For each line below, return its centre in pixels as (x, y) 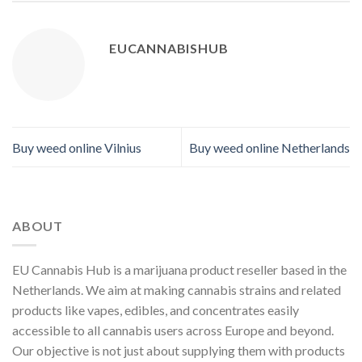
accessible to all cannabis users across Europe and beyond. (173, 330)
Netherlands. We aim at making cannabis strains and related (177, 290)
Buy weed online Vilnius (77, 147)
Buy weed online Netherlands (269, 147)
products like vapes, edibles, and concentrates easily (156, 310)
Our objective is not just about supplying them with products (179, 351)
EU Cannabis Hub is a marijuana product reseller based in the (179, 270)
